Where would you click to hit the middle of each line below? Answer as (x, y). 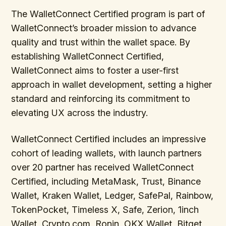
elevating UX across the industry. (80, 112)
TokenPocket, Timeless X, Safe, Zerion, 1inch (105, 209)
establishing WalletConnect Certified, (88, 56)
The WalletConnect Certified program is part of (108, 14)
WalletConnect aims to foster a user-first (95, 70)
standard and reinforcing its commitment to (101, 98)
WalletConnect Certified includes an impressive (109, 139)
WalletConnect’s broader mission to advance (104, 28)
